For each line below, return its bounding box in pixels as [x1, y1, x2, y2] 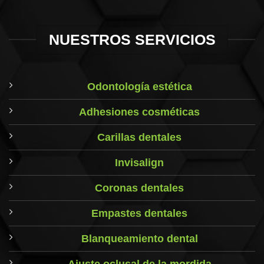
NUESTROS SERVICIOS [48, 31, 216, 48]
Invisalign [115, 157, 164, 169]
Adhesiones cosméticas [79, 106, 200, 118]
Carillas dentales [97, 131, 181, 144]
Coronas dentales [95, 182, 184, 194]
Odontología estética [87, 81, 192, 93]
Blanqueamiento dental [81, 233, 198, 245]
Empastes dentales [91, 207, 187, 220]
